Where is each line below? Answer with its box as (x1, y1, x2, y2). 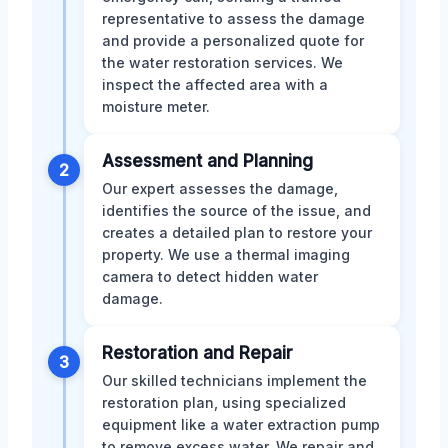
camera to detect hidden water (102, 268, 318, 286)
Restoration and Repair (102, 343, 293, 364)
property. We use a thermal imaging (102, 246, 350, 264)
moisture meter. (102, 98, 210, 116)
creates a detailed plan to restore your (102, 224, 372, 242)
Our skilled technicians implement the (102, 372, 367, 390)
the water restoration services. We (102, 54, 343, 72)
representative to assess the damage (102, 10, 365, 28)
